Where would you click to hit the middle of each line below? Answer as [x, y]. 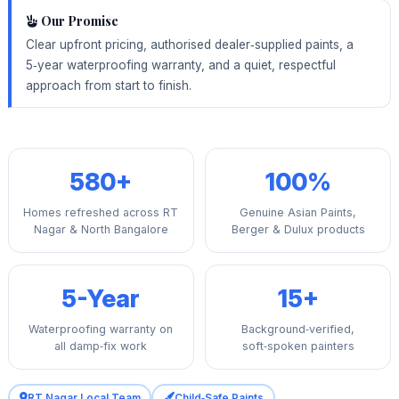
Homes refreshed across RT [101, 213]
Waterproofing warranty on [101, 330]
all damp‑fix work [101, 346]
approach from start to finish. [108, 85]
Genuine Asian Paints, [298, 213]
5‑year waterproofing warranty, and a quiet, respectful [180, 65]
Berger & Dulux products [298, 230]
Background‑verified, [298, 330]
